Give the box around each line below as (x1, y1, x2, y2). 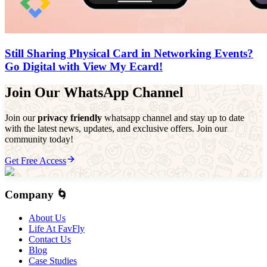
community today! (5, 134, 73, 145)
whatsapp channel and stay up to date (102, 113, 244, 123)
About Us (29, 212, 66, 223)
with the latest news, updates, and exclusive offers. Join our (5, 123, 227, 134)
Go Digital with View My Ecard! (5, 60, 163, 73)
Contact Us (29, 234, 71, 244)
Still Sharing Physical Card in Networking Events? (5, 46, 253, 60)
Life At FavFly (29, 223, 85, 234)
